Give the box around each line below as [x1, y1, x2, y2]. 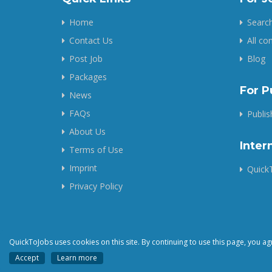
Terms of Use [69, 144, 123, 155]
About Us [69, 126, 106, 137]
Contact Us [69, 35, 113, 46]
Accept [15, 253, 39, 263]
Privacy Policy [69, 180, 123, 192]
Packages [69, 71, 107, 83]
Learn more [57, 253, 97, 263]
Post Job [69, 53, 103, 64]
